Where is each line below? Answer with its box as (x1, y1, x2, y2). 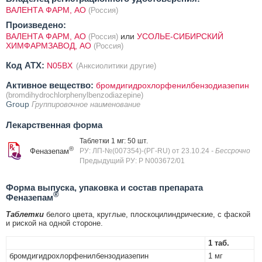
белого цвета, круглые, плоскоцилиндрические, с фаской (44, 209, 250, 219)
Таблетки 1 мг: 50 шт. (80, 136, 148, 145)
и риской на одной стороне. (6, 218, 103, 227)
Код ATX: (6, 60, 44, 70)
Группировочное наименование (32, 99, 140, 109)
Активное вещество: (6, 80, 94, 90)
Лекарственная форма (6, 119, 102, 130)
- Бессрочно (211, 146, 250, 155)
